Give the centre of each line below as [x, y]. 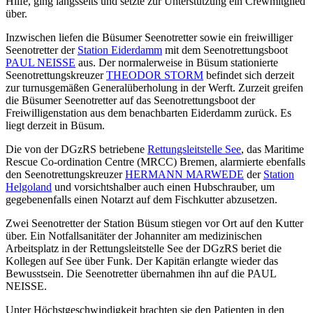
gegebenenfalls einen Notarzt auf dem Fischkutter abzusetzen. [141, 200]
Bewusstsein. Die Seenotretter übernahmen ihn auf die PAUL [141, 274]
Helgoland [29, 187]
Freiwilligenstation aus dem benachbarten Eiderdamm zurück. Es [148, 113]
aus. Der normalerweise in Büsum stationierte [177, 63]
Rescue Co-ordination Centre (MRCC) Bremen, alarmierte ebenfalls [155, 162]
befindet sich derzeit [249, 75]
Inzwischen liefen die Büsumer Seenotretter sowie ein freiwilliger [149, 38]
